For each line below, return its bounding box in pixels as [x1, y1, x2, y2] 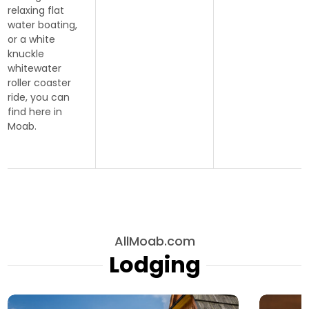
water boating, [8, 17, 78, 32]
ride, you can [8, 90, 70, 104]
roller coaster [8, 75, 72, 90]
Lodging [108, 248, 201, 280]
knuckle [8, 46, 45, 61]
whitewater [8, 61, 62, 75]
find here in [8, 104, 63, 119]
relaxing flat [8, 3, 65, 17]
